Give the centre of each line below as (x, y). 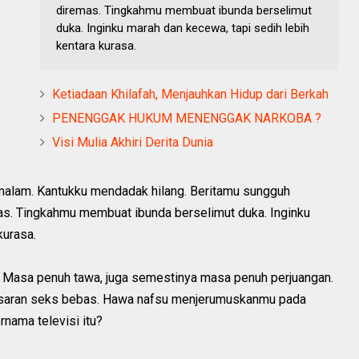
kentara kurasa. (96, 45)
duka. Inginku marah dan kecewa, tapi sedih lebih (183, 28)
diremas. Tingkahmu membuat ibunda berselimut (184, 10)
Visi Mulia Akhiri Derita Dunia (133, 142)
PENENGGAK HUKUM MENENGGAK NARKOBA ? (187, 118)
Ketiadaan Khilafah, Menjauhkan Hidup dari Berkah (190, 94)
